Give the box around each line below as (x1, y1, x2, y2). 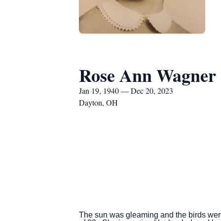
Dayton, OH (79, 97, 118, 108)
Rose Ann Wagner (79, 62, 216, 88)
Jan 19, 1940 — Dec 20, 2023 (79, 85, 173, 96)
